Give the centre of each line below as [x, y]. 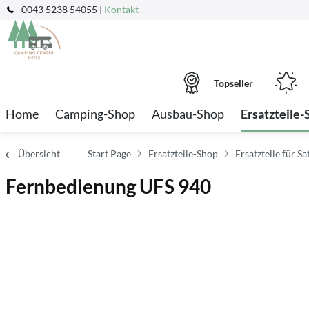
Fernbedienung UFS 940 [108, 186]
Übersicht [39, 153]
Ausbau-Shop [188, 114]
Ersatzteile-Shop [183, 153]
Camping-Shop [95, 114]
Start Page [109, 153]
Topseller [233, 83]
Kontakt [121, 9]
